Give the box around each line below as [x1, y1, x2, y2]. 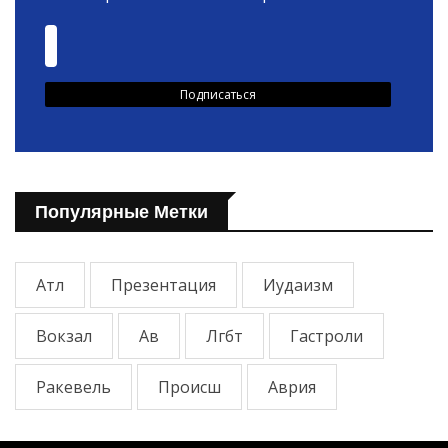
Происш [158, 375, 221, 398]
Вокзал [36, 324, 92, 347]
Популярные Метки [35, 201, 208, 222]
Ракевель [36, 375, 111, 398]
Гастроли [290, 324, 363, 347]
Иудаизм [263, 273, 333, 296]
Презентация [111, 273, 216, 296]
